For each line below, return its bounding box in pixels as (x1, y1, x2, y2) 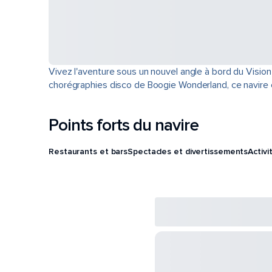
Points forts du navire (49, 115, 199, 135)
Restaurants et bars (49, 146, 128, 157)
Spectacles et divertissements (127, 146, 248, 157)
